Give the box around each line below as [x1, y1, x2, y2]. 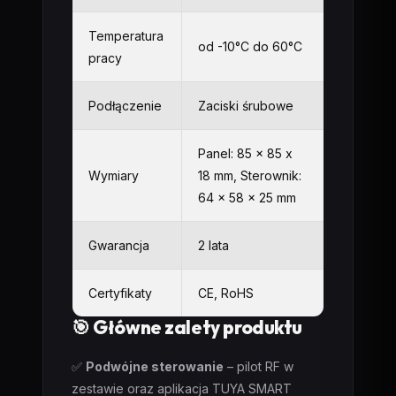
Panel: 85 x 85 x [198, 146, 293, 161]
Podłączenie [88, 98, 162, 113]
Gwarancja [88, 238, 149, 253]
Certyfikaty [88, 286, 152, 301]
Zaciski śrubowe [198, 98, 293, 113]
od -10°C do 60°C [198, 39, 302, 54]
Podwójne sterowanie [86, 359, 224, 374]
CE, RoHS [198, 286, 254, 301]
